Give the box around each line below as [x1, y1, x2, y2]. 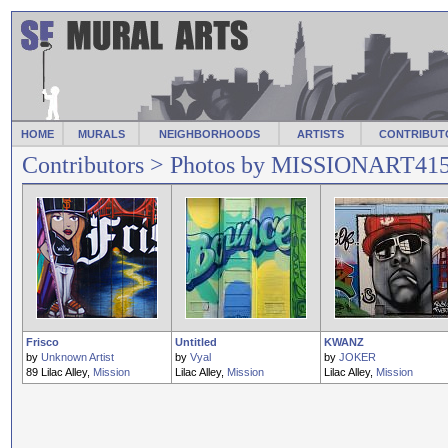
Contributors [22, 152, 144, 178]
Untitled [175, 336, 217, 348]
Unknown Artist [41, 351, 114, 363]
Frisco [26, 336, 59, 348]
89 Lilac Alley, [26, 366, 93, 378]
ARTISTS [296, 128, 344, 140]
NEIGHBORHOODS [158, 128, 260, 140]
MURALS [77, 128, 125, 140]
